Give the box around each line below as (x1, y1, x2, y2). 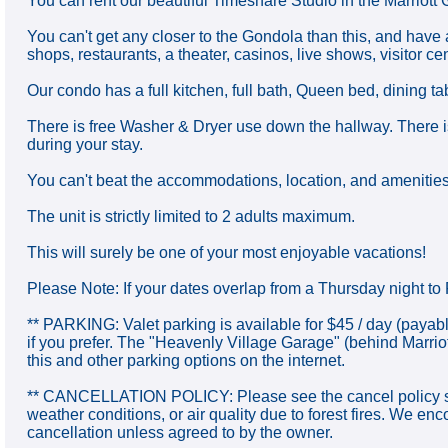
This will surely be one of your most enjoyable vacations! (27, 243, 427, 261)
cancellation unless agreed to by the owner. (27, 423, 334, 441)
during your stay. (27, 135, 144, 153)
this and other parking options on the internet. (27, 351, 346, 369)
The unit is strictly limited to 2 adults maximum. (27, 207, 356, 225)
